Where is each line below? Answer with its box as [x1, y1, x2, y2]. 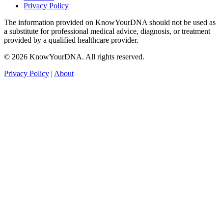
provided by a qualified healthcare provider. [4, 35, 138, 44]
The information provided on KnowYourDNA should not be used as [4, 18, 216, 27]
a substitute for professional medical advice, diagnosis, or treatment [4, 27, 210, 35]
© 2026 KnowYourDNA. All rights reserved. [4, 52, 144, 61]
